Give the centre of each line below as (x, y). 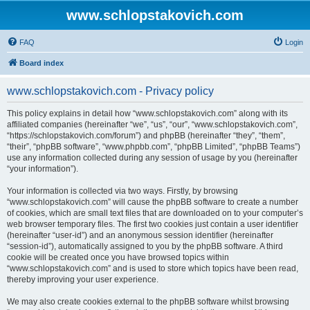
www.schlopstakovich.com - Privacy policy (110, 91)
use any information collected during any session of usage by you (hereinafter (152, 158)
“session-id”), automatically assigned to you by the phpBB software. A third (145, 246)
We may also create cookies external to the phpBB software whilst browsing (148, 302)
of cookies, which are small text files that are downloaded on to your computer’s (155, 213)
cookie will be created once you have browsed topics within (118, 257)
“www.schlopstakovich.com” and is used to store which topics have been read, (153, 268)
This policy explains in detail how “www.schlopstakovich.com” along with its (147, 113)
